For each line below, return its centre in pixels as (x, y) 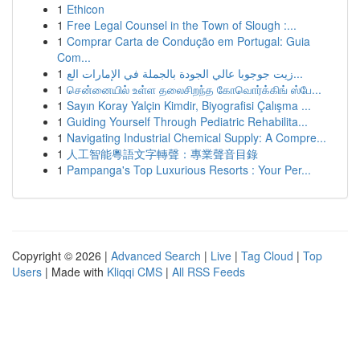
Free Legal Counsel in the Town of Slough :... (182, 25)
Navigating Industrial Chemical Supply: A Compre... (196, 137)
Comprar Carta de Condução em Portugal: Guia (188, 41)
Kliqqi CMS (135, 272)
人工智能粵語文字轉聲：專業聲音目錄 (162, 153)
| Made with (74, 272)
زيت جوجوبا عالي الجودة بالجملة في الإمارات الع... (298, 73)
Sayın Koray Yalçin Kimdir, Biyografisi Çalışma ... (189, 105)
